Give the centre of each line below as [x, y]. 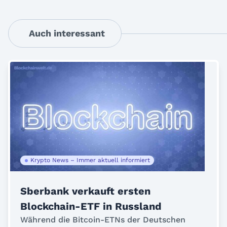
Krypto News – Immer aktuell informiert [90, 160]
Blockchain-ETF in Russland [91, 206]
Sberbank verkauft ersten [85, 191]
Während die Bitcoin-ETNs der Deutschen [103, 220]
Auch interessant [67, 33]
